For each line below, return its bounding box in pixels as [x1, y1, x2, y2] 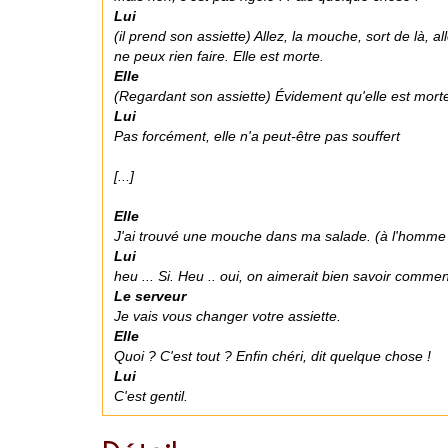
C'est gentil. [114, 388, 188, 404]
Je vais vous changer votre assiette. [114, 308, 341, 324]
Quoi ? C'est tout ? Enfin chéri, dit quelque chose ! [114, 348, 431, 364]
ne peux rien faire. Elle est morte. [114, 48, 324, 64]
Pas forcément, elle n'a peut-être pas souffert [114, 128, 400, 144]
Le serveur [114, 288, 186, 304]
